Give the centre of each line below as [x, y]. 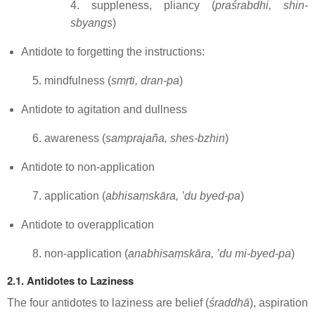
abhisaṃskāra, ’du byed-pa [173, 196]
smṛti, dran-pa [145, 81]
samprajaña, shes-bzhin [165, 138]
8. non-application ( [80, 253]
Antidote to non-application [88, 167]
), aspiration [279, 303]
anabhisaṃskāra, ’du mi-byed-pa [210, 253]
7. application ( [69, 196]
